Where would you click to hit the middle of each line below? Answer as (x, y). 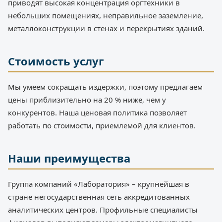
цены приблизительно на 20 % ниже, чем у (87, 100)
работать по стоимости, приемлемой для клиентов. (102, 126)
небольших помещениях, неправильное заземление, (106, 16)
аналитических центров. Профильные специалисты (103, 210)
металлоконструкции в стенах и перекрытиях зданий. (106, 28)
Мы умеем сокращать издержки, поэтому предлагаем (105, 87)
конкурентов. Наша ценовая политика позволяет (97, 113)
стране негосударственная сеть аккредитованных (99, 197)
